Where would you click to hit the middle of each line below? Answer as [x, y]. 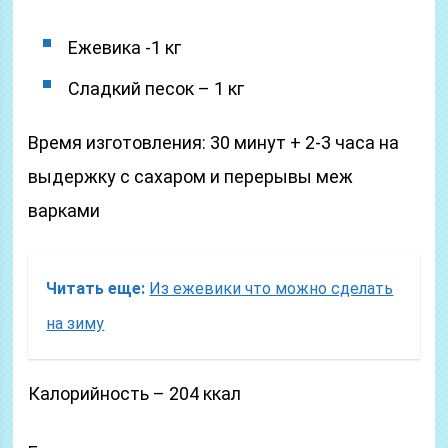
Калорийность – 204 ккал [135, 393]
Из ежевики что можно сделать [271, 288]
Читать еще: [96, 288]
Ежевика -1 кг [125, 47]
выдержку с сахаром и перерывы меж [191, 176]
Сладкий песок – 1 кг [156, 88]
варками [64, 210]
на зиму [75, 323]
